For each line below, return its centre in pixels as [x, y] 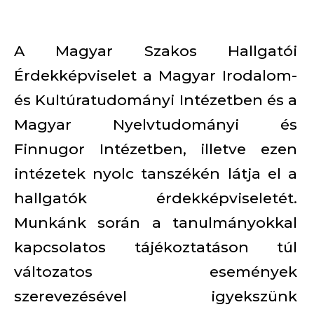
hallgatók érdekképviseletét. [156, 198]
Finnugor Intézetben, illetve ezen [156, 149]
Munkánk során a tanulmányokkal [156, 223]
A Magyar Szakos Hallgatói [156, 51]
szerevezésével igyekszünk [156, 296]
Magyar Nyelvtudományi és [156, 124]
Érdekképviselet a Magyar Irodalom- [156, 75]
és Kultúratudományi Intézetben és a [156, 100]
